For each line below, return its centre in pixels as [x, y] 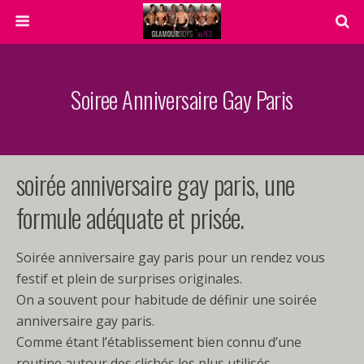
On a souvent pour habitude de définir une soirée [167, 300]
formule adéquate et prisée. [130, 217]
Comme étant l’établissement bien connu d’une [159, 342]
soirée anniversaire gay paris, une [156, 184]
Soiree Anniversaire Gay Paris [182, 99]
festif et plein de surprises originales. [129, 279]
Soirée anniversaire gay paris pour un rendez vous [171, 258]
